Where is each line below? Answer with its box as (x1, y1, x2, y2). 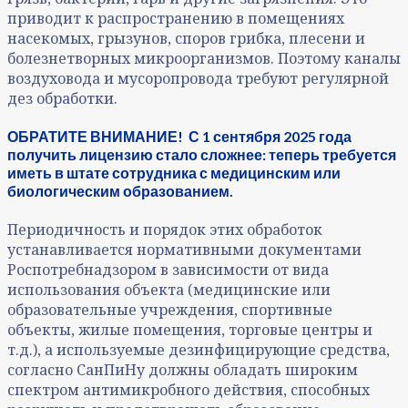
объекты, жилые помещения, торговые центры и (7, 320, 372, 341)
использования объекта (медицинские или (7, 280, 331, 301)
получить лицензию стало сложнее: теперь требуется (7, 145, 396, 163)
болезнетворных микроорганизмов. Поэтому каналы (7, 47, 401, 68)
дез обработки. (7, 87, 117, 108)
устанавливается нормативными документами (7, 240, 362, 260)
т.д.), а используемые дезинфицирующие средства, (7, 340, 390, 361)
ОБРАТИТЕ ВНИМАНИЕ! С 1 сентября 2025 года (7, 127, 352, 145)
